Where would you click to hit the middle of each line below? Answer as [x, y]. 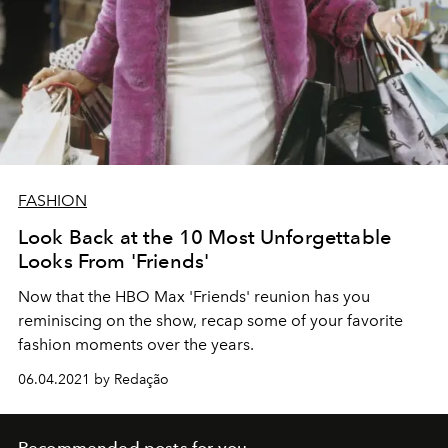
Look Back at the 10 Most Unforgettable [205, 237]
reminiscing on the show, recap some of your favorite [210, 321]
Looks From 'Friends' [114, 261]
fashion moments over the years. [136, 345]
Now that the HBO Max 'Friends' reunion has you [194, 297]
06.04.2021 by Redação [93, 380]
